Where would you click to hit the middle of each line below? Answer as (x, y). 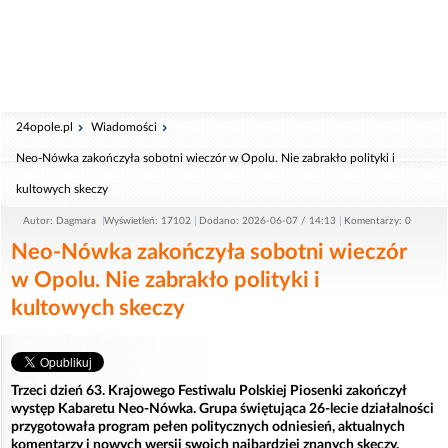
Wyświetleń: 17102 (147, 221)
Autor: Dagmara (61, 221)
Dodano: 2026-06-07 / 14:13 (267, 221)
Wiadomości (124, 127)
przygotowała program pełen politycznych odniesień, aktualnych (208, 427)
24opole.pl (44, 127)
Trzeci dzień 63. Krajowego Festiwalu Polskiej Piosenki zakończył (208, 391)
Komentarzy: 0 (377, 221)
